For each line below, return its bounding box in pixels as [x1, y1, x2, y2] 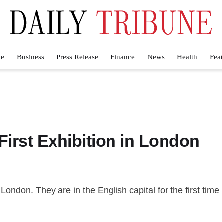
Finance [111, 53, 135, 61]
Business [17, 53, 44, 61]
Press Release [56, 53, 98, 61]
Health [177, 53, 197, 61]
